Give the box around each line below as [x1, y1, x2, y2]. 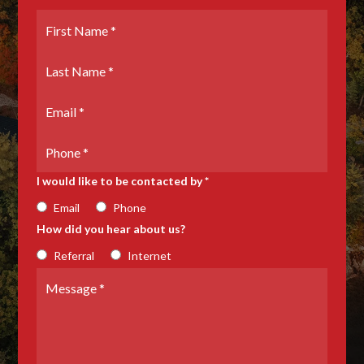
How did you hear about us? [36, 222, 185, 236]
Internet [127, 249, 171, 263]
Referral [53, 249, 94, 263]
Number [35, 149, 79, 164]
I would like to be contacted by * [36, 174, 209, 188]
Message [35, 269, 83, 284]
